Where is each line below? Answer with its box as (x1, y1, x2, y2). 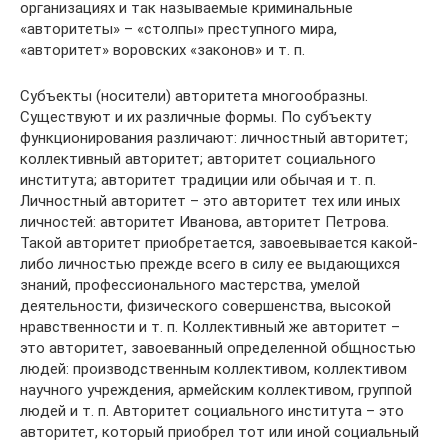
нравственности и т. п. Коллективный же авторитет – (20, 317, 400, 336)
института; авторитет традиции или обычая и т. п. (20, 170, 376, 189)
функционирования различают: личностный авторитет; (20, 128, 408, 147)
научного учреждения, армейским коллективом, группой (20, 380, 412, 399)
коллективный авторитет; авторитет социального (20, 149, 376, 168)
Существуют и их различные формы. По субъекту (20, 107, 371, 126)
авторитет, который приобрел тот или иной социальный (20, 422, 419, 441)
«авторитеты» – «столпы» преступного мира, (20, 19, 337, 38)
